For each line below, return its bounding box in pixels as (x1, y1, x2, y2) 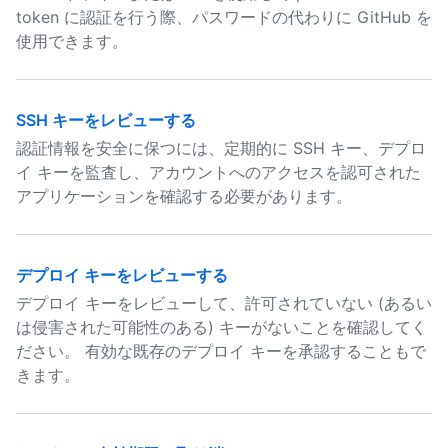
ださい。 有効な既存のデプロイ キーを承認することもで (16, 341, 426, 361)
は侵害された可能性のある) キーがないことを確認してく (16, 317, 427, 337)
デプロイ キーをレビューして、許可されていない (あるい (16, 293, 432, 313)
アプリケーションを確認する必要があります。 (16, 186, 352, 206)
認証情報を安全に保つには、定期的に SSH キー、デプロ (16, 138, 426, 158)
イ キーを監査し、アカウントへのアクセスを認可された (16, 162, 421, 182)
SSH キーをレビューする (16, 110, 196, 130)
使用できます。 (16, 31, 128, 51)
